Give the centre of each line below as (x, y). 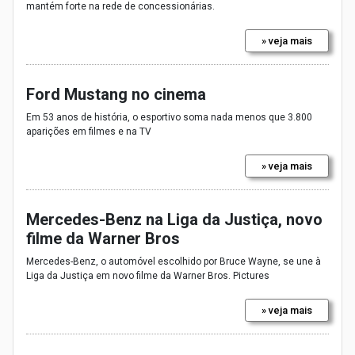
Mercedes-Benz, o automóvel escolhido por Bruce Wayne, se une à (174, 261)
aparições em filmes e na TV (89, 131)
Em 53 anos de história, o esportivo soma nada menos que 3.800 (169, 117)
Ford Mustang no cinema (116, 94)
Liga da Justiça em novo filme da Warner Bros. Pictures (148, 275)
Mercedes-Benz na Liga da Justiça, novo (174, 219)
